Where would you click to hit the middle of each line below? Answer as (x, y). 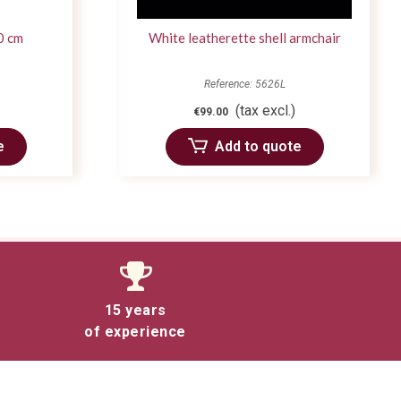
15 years (135, 310)
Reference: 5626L (244, 84)
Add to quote (258, 146)
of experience (135, 331)
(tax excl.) (265, 110)
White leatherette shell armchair (244, 37)
